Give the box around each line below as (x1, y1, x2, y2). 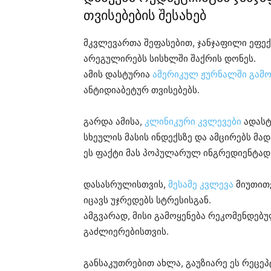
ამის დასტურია (83, 68, 152, 80)
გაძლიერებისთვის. (83, 226, 169, 238)
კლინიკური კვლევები (145, 116, 241, 128)
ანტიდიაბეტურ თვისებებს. (83, 84, 200, 96)
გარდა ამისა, (83, 116, 145, 128)
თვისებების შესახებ (83, 8, 206, 24)
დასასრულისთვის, (83, 178, 168, 191)
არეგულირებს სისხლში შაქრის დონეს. (83, 53, 256, 65)
